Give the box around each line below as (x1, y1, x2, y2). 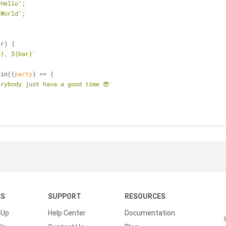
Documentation (125, 208, 175, 217)
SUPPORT (48, 192, 81, 201)
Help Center (48, 208, 86, 217)
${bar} (11, 49, 32, 58)
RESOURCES (125, 192, 165, 201)
